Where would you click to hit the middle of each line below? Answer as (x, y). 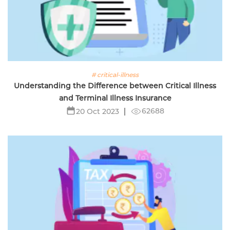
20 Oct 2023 (98, 111)
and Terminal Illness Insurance (115, 98)
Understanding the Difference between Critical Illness (115, 85)
